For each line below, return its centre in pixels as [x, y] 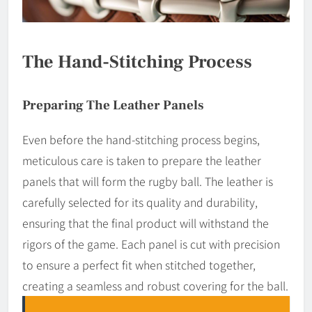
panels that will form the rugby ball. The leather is [148, 181]
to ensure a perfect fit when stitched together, [139, 264]
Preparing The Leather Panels [113, 105]
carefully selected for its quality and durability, [140, 202]
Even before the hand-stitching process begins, [141, 139]
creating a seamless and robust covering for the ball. [155, 285]
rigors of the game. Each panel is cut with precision [151, 243]
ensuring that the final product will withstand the [146, 223]
